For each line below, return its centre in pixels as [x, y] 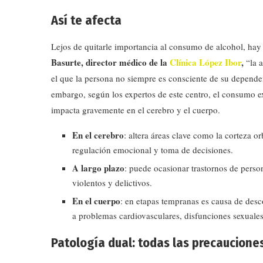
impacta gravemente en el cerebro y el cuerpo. [136, 109]
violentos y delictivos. [112, 182]
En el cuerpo [96, 200]
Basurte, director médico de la [110, 62]
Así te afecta [86, 20]
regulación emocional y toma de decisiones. [153, 149]
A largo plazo [98, 168]
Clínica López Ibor [205, 62]
